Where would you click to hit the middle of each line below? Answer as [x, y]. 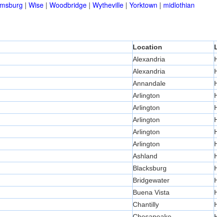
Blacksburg [150, 168]
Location [147, 47]
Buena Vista [151, 193]
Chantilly [146, 205]
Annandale [149, 84]
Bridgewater [151, 180]
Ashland [145, 156]
